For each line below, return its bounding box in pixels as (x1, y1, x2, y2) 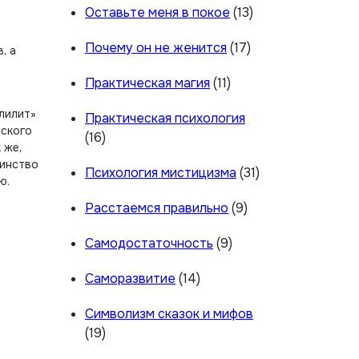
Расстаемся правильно (85, 200, 228, 216)
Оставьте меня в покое (85, 4, 230, 21)
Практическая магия (85, 75, 210, 91)
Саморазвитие (85, 270, 175, 287)
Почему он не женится (85, 39, 227, 56)
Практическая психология (85, 110, 245, 127)
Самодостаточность (85, 235, 213, 252)
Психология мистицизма (85, 164, 236, 181)
